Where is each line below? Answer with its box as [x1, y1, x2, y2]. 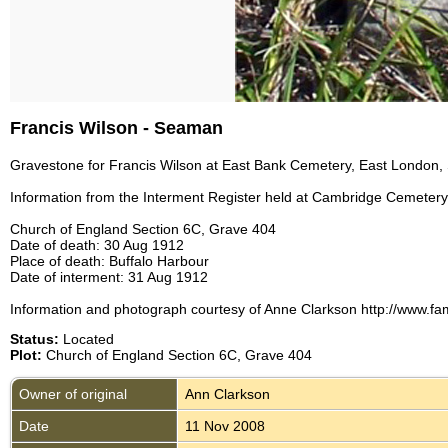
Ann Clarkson [185, 385, 270, 402]
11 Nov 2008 [185, 417, 265, 434]
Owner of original [19, 385, 127, 402]
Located [59, 330, 114, 347]
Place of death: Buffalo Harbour [10, 252, 209, 269]
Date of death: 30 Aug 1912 [10, 236, 184, 253]
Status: [10, 330, 59, 347]
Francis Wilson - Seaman [10, 117, 223, 138]
